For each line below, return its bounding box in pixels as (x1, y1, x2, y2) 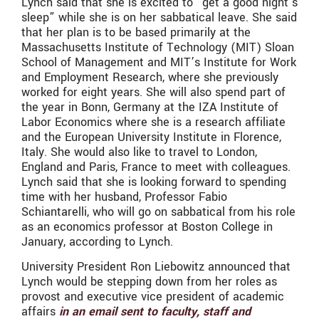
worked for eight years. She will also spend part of (21, 84, 286, 101)
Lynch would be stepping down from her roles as (21, 273, 277, 291)
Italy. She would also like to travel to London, (21, 144, 257, 161)
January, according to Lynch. (21, 234, 173, 251)
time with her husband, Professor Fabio (21, 189, 227, 206)
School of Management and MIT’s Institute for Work (21, 54, 296, 71)
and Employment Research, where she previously (21, 69, 278, 86)
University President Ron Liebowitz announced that (21, 258, 291, 276)
